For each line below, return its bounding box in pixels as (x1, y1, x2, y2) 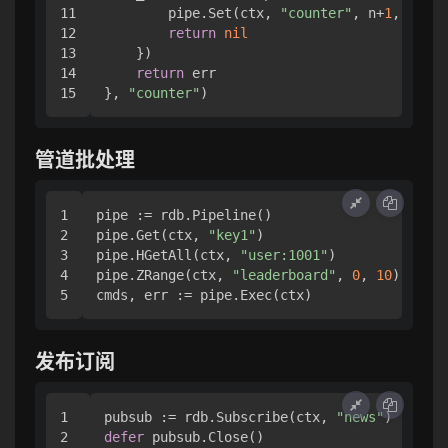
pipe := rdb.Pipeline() (96, 207, 272, 224)
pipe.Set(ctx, (104, 5, 280, 22)
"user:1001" (240, 247, 328, 264)
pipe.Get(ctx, (96, 227, 208, 244)
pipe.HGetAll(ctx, (96, 247, 240, 264)
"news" (336, 409, 384, 426)
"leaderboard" (232, 267, 336, 284)
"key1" (208, 227, 256, 244)
